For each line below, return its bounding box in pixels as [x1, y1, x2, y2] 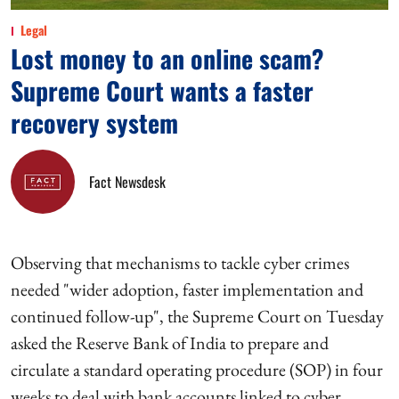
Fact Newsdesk [89, 170, 166, 192]
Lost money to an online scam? [11, 39, 324, 77]
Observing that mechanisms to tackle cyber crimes [11, 250, 349, 274]
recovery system [11, 103, 178, 141]
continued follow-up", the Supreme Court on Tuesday [11, 304, 384, 328]
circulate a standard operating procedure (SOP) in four [11, 357, 383, 381]
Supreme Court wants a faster [11, 71, 313, 109]
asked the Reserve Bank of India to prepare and [11, 330, 329, 354]
